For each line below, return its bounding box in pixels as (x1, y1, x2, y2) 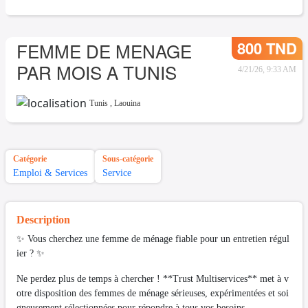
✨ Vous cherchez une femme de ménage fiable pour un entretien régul (16, 233, 289, 244)
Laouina (114, 98, 140, 108)
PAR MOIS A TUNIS (16, 59, 177, 85)
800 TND (237, 37, 297, 59)
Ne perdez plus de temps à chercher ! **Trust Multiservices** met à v (16, 273, 289, 284)
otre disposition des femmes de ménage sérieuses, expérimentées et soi (16, 287, 289, 298)
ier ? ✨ (16, 247, 45, 258)
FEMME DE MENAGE (16, 38, 192, 63)
